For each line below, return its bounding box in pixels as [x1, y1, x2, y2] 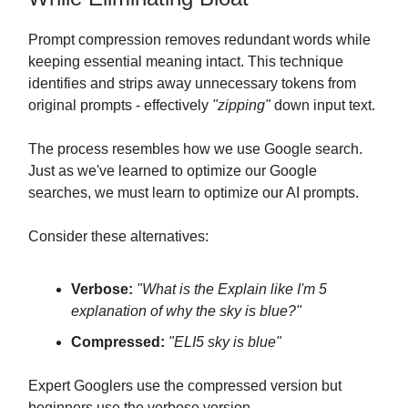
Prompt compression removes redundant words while [28, 32, 371, 47]
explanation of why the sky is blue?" [71, 303, 301, 319]
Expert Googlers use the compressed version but [28, 378, 342, 393]
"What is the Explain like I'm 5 [137, 281, 327, 297]
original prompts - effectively [28, 97, 212, 113]
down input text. [270, 97, 375, 113]
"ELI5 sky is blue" [168, 334, 281, 350]
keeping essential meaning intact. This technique [28, 54, 343, 69]
